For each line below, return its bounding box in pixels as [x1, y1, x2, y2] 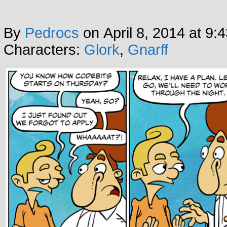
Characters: [4, 42, 84, 58]
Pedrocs [25, 25, 79, 42]
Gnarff [128, 42, 168, 58]
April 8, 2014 [103, 25, 185, 42]
